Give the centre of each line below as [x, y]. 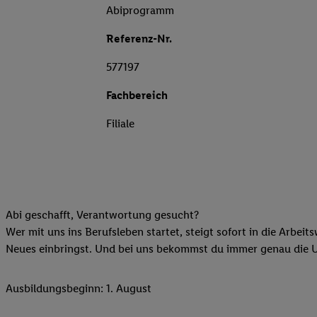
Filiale [120, 124]
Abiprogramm [140, 11]
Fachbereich [137, 96]
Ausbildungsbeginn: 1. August [79, 289]
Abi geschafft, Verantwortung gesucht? [102, 215]
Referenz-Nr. [139, 39]
